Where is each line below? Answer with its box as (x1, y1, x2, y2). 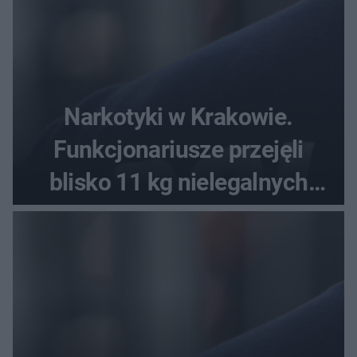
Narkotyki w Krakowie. (64, 102, 293, 131)
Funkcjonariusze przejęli (53, 135, 304, 163)
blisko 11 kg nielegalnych (49, 167, 308, 196)
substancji (125, 200, 232, 229)
